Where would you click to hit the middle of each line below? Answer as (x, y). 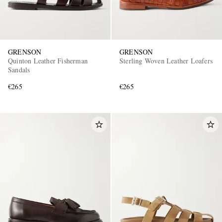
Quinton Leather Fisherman (48, 61)
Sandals (19, 70)
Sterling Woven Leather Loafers (166, 61)
